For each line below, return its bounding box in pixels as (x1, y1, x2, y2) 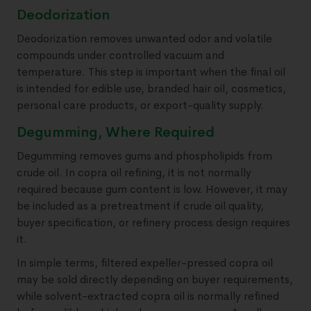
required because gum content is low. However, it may (17, 182, 287, 196)
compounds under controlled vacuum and (17, 48, 224, 62)
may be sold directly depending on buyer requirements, (17, 272, 293, 287)
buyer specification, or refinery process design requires (17, 215, 290, 230)
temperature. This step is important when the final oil (17, 65, 285, 79)
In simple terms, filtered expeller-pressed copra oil (17, 255, 273, 270)
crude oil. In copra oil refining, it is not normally (17, 165, 251, 180)
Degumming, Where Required (17, 124, 215, 141)
